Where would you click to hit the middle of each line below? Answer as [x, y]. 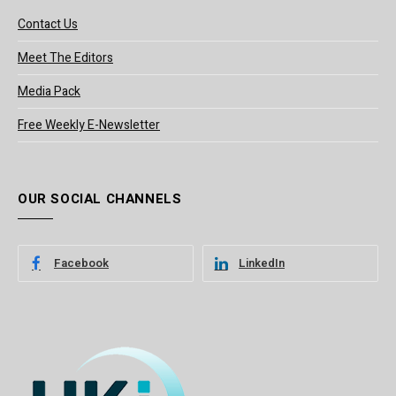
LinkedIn [262, 263]
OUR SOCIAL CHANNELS [100, 198]
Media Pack [49, 91]
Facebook [81, 263]
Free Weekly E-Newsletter [89, 125]
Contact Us [48, 24]
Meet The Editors [65, 57]
